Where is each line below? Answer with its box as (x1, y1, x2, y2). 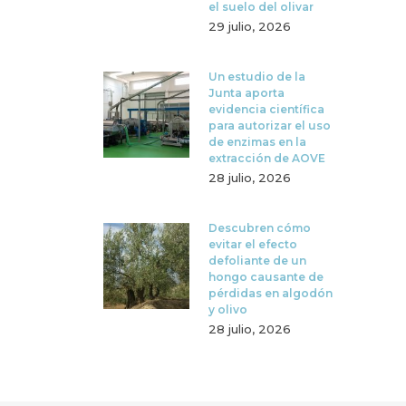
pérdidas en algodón (208, 285, 333, 300)
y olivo (208, 302, 247, 316)
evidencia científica (208, 101, 324, 116)
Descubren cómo (208, 220, 311, 235)
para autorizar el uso (208, 118, 331, 132)
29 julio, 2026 (208, 18, 291, 34)
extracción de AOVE (208, 150, 325, 165)
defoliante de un (208, 253, 306, 267)
